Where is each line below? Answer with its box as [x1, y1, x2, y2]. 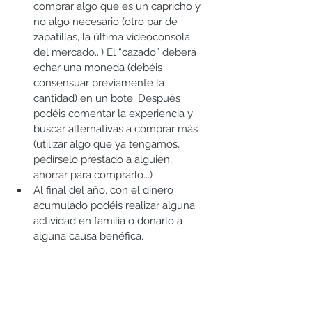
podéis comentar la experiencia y [33, 107, 196, 120]
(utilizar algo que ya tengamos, [33, 137, 182, 150]
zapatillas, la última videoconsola [33, 30, 193, 43]
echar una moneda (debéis [33, 61, 165, 74]
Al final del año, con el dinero [33, 183, 176, 196]
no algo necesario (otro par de [33, 15, 180, 28]
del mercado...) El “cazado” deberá [33, 45, 199, 58]
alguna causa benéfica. [33, 229, 146, 242]
